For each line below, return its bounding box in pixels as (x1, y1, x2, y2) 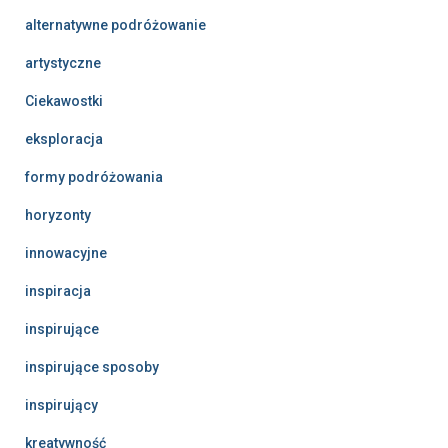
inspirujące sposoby (25, 358, 159, 375)
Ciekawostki (25, 92, 103, 109)
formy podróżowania (25, 168, 163, 185)
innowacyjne (25, 244, 107, 261)
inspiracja (25, 282, 91, 299)
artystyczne (25, 54, 101, 71)
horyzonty (25, 206, 91, 223)
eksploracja (25, 130, 103, 147)
